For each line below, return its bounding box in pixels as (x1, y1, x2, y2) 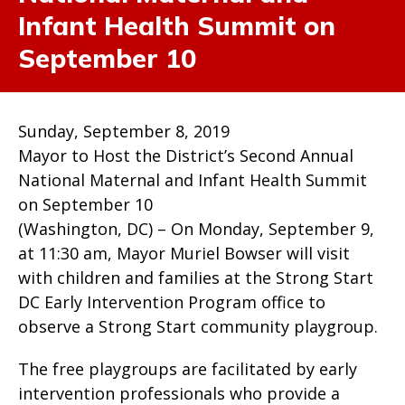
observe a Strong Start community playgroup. (18, 316, 382, 337)
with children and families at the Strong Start (18, 267, 373, 288)
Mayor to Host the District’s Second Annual (18, 145, 353, 166)
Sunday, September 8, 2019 (18, 120, 230, 142)
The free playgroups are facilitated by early (18, 358, 357, 380)
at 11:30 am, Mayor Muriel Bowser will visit (18, 242, 350, 264)
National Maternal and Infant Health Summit (18, 169, 367, 191)
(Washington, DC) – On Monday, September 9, (18, 218, 374, 240)
